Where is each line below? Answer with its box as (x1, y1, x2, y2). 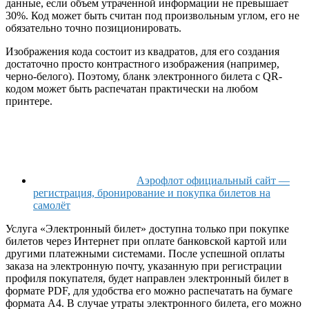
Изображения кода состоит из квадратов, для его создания (6, 46, 279, 58)
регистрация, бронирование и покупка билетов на (33, 187, 270, 199)
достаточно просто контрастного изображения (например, (6, 58, 279, 70)
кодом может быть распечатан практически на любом (6, 83, 258, 95)
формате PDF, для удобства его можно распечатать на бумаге (6, 285, 292, 297)
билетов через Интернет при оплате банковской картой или (6, 235, 287, 248)
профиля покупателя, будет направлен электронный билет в (6, 272, 289, 285)
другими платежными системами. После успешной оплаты (6, 248, 285, 260)
